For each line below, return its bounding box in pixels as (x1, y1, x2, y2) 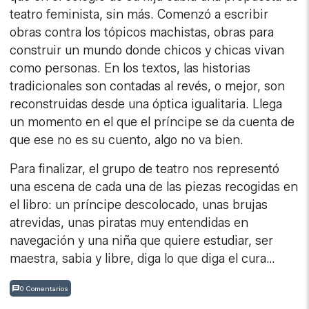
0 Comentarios (19, 283, 69, 293)
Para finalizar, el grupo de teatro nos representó (10, 161, 280, 177)
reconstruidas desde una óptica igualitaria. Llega (10, 97, 283, 112)
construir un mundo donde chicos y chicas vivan (10, 43, 285, 59)
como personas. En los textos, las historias (10, 61, 251, 77)
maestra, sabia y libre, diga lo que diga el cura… (10, 251, 276, 267)
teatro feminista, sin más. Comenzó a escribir (10, 7, 269, 23)
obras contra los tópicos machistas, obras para (10, 25, 275, 41)
